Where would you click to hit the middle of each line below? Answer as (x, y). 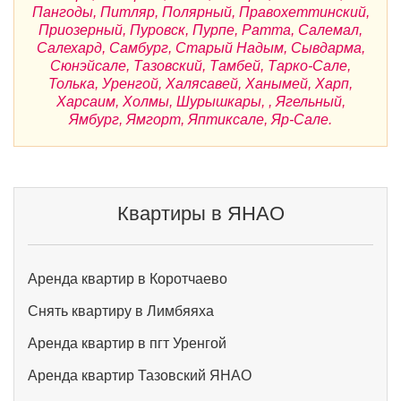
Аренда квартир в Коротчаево (128, 279)
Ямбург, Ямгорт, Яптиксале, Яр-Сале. (200, 119)
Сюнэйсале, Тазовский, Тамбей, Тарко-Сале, (200, 66)
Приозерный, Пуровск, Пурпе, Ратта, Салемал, (200, 30)
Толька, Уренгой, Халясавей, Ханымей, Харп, (200, 84)
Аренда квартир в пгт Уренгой (127, 343)
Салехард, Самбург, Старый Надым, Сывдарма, (200, 48)
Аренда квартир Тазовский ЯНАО (140, 375)
